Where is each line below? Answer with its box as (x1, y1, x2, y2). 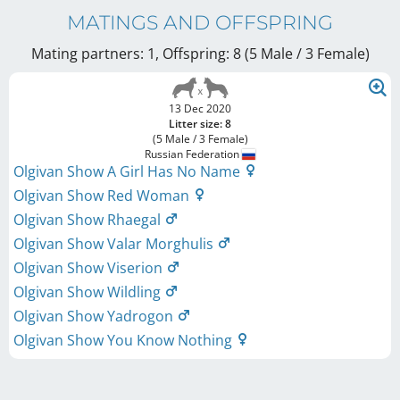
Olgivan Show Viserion (13, 258, 166, 279)
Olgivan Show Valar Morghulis (13, 234, 217, 254)
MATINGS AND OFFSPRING (67, 11, 333, 36)
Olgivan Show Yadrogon (13, 306, 177, 327)
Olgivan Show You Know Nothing (13, 330, 236, 351)
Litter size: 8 (169, 116, 231, 132)
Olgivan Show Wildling (13, 282, 164, 303)
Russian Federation (144, 146, 242, 162)
